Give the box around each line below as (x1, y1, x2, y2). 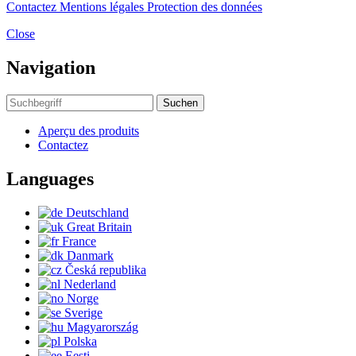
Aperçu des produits (38, 124, 139, 137)
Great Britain (67, 219, 132, 234)
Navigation (6, 57, 95, 79)
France (62, 234, 96, 248)
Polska (64, 334, 97, 348)
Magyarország (67, 319, 138, 334)
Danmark (67, 248, 114, 262)
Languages (6, 168, 94, 189)
